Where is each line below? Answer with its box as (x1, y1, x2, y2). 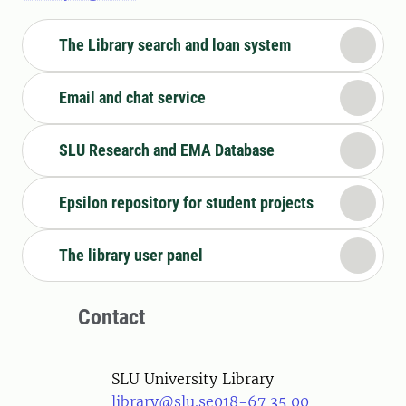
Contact (78, 304, 145, 330)
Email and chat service (59, 88, 206, 107)
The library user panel (59, 246, 203, 265)
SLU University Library (111, 370, 274, 388)
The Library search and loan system (59, 35, 291, 54)
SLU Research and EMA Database (59, 140, 275, 159)
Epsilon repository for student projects (59, 193, 314, 212)
